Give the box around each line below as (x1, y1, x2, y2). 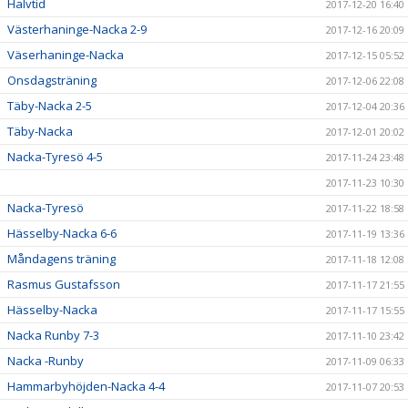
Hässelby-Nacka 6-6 (7, 224, 117, 241)
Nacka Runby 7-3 (7, 326, 99, 343)
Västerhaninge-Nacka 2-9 (7, 20, 147, 37)
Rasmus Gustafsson (7, 275, 120, 292)
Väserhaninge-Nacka (7, 46, 124, 63)
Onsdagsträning (7, 71, 97, 88)
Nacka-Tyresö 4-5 (7, 148, 103, 165)
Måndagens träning (7, 250, 116, 267)
